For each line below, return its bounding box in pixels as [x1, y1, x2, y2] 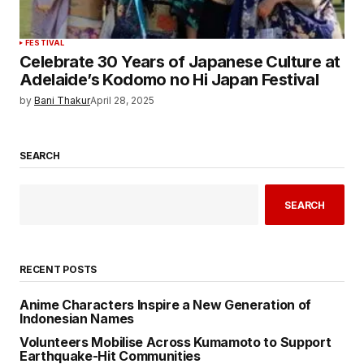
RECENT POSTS [19, 263, 97, 276]
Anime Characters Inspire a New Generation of [19, 297, 311, 314]
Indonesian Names [19, 310, 134, 327]
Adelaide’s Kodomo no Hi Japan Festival [19, 69, 319, 89]
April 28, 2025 [90, 93, 154, 106]
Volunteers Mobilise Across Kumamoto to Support [19, 334, 331, 351]
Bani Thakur [34, 93, 90, 106]
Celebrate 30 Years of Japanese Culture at [19, 51, 340, 71]
